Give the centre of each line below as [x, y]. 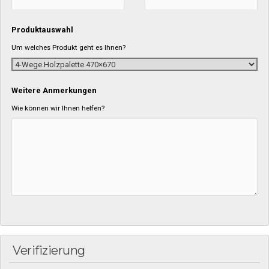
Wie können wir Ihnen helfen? [58, 108]
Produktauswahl [43, 30]
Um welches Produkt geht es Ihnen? [69, 47]
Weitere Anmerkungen [54, 90]
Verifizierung [49, 250]
